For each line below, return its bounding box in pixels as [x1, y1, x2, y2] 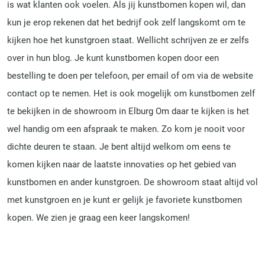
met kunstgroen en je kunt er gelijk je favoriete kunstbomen [7, 194, 242, 205]
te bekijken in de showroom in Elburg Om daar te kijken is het [7, 105, 249, 117]
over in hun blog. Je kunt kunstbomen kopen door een [7, 52, 219, 63]
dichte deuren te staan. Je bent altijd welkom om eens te [7, 141, 231, 152]
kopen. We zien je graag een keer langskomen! [7, 212, 190, 223]
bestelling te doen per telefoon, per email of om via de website [7, 70, 253, 81]
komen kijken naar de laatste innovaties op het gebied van [7, 159, 236, 170]
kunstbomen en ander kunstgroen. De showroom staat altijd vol [7, 176, 258, 188]
